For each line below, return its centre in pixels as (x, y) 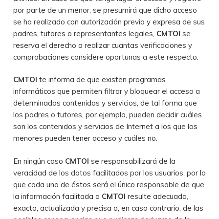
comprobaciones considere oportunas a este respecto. (106, 57)
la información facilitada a (57, 196)
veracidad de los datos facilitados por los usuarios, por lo (109, 173)
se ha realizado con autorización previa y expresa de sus (109, 22)
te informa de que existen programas (102, 79)
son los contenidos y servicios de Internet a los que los (105, 126)
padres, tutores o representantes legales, (85, 33)
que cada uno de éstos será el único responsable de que (109, 184)
